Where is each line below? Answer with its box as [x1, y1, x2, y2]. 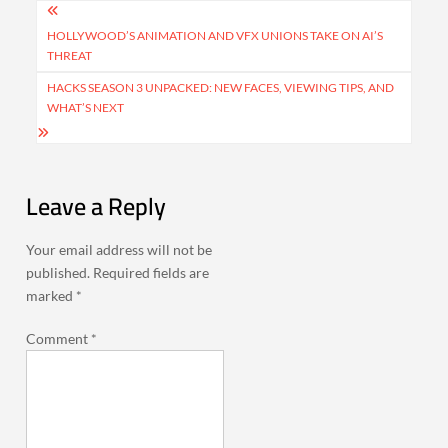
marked [26, 286, 77, 304]
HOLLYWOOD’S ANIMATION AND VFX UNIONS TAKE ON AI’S [47, 27, 384, 43]
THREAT [47, 47, 93, 63]
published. [26, 263, 91, 281]
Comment [26, 329, 92, 347]
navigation [25, 19, 160, 76]
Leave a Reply [26, 183, 167, 229]
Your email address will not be [26, 240, 213, 258]
